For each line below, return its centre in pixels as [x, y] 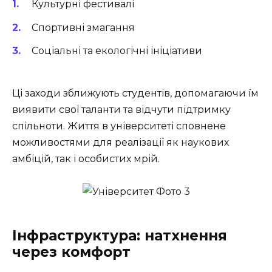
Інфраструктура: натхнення [120, 236]
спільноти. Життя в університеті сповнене [119, 126]
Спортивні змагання [83, 27]
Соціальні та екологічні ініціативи [117, 50]
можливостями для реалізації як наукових [121, 142]
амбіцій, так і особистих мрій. [86, 158]
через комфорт [71, 252]
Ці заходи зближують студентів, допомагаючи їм [135, 93]
